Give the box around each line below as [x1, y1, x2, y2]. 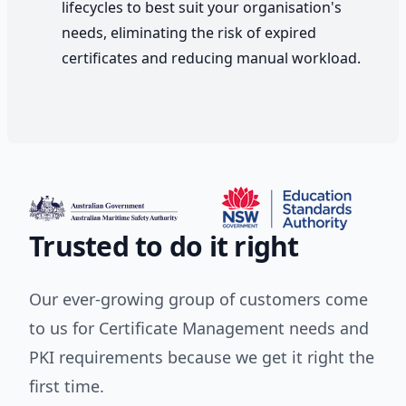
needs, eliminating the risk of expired [62, 23, 316, 43]
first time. [29, 375, 104, 398]
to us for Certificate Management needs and [29, 317, 369, 340]
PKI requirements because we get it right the [29, 346, 374, 369]
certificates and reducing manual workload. [62, 48, 361, 69]
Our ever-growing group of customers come [29, 288, 368, 311]
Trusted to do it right [29, 227, 299, 266]
